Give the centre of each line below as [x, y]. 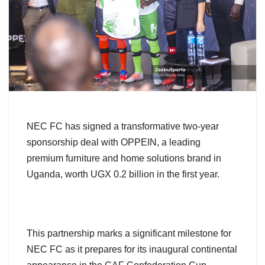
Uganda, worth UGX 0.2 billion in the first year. [123, 174]
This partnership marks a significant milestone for [129, 234]
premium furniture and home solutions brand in [124, 159]
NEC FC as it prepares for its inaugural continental [132, 250]
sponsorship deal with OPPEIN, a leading [114, 143]
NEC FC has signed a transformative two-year [123, 127]
